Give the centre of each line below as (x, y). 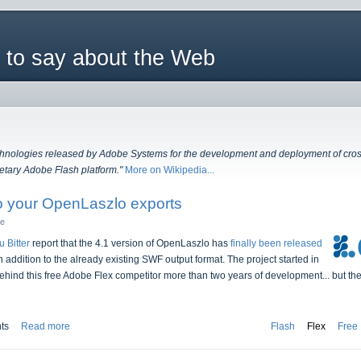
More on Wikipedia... (170, 170)
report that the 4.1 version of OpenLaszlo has (130, 244)
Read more (46, 327)
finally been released (276, 244)
